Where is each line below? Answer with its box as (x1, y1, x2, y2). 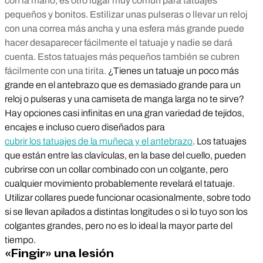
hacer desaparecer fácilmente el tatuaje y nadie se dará (5, 38, 232, 48)
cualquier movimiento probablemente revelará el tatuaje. (5, 178, 235, 188)
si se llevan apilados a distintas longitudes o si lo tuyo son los (5, 207, 248, 217)
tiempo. (5, 235, 36, 245)
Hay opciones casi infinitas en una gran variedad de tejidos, (5, 108, 244, 118)
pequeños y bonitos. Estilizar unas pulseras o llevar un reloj (5, 9, 248, 19)
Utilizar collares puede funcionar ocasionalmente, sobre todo (5, 193, 251, 203)
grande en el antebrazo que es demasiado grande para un (5, 80, 241, 90)
